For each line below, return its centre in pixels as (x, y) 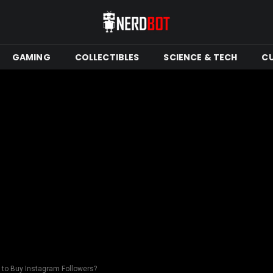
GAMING (31, 57)
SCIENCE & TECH (200, 57)
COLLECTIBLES (107, 57)
